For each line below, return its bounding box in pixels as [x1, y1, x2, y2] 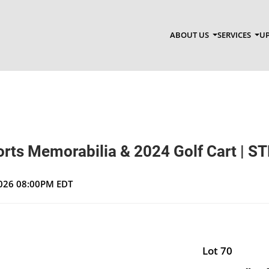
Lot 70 [202, 243, 232, 258]
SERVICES [217, 29, 253, 41]
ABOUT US [169, 29, 211, 41]
